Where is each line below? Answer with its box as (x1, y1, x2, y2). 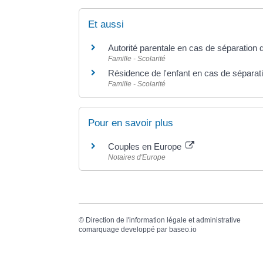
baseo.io (169, 225, 197, 234)
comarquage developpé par (79, 225, 170, 234)
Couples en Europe (108, 141, 184, 151)
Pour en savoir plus (88, 117, 174, 129)
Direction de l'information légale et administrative (86, 215, 241, 224)
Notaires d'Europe (108, 153, 166, 161)
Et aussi (88, 19, 124, 31)
